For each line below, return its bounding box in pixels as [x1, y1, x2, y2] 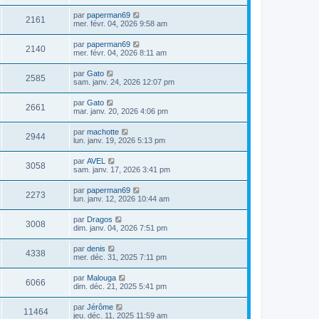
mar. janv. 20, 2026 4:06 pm [73, 106, 168, 115]
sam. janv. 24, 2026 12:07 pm [73, 77, 174, 86]
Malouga [87, 273, 116, 282]
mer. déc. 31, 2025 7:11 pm [73, 252, 167, 261]
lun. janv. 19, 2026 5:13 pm [73, 135, 165, 145]
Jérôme [87, 302, 113, 311]
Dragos [87, 214, 113, 224]
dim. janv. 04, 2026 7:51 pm [73, 223, 167, 232]
